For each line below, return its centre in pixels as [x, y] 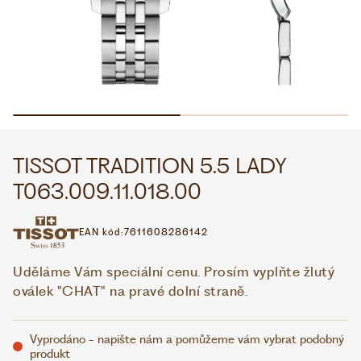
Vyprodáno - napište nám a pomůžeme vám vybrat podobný [187, 339]
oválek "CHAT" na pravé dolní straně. [130, 291]
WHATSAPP [139, 41]
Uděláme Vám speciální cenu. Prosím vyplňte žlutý [174, 272]
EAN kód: [102, 232]
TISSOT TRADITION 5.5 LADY [149, 166]
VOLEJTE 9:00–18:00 [131, 66]
